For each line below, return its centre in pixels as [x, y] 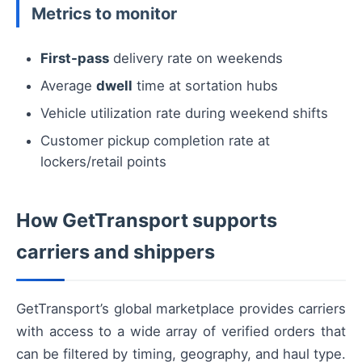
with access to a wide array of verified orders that [181, 331]
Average [68, 85]
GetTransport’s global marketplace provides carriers [181, 308]
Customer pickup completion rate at [155, 140]
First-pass [75, 58]
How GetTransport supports [147, 220]
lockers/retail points [103, 161]
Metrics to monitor [104, 13]
